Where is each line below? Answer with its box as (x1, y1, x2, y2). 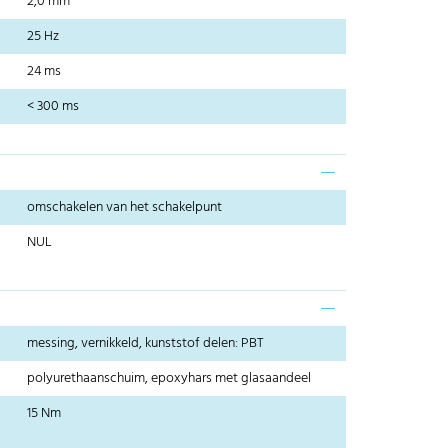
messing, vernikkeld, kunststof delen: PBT (27, 332, 265, 356)
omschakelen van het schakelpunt (27, 196, 223, 220)
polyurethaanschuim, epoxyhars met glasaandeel (27, 367, 312, 391)
